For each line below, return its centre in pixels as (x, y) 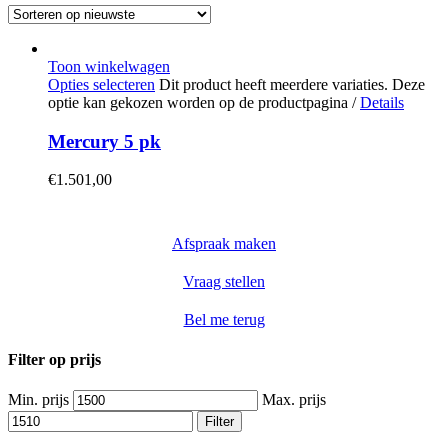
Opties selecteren (101, 84)
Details (382, 102)
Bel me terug (224, 320)
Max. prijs (294, 399)
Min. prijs (38, 399)
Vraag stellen (224, 282)
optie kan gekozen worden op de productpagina (200, 102)
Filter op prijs (54, 359)
